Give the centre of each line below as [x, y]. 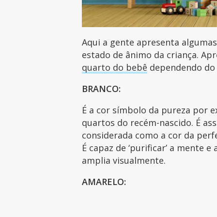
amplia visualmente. [125, 160]
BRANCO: [103, 88]
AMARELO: [105, 181]
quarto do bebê [115, 67]
